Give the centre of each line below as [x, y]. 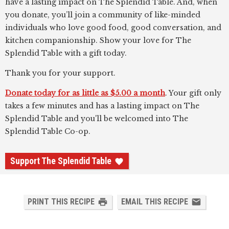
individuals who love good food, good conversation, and [113, 28]
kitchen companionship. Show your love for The [98, 40]
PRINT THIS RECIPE [61, 202]
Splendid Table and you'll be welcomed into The [97, 119]
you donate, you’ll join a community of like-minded [103, 15]
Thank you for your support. [60, 73]
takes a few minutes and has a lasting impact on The [102, 106]
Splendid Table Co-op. [48, 131]
